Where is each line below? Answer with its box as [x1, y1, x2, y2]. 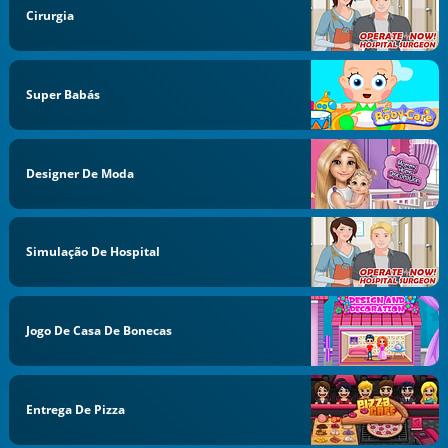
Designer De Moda [26, 164, 135, 182]
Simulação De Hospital [26, 243, 161, 261]
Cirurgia [26, 7, 75, 24]
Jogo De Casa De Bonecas [26, 322, 173, 339]
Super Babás [26, 85, 101, 103]
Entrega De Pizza [26, 400, 126, 418]
